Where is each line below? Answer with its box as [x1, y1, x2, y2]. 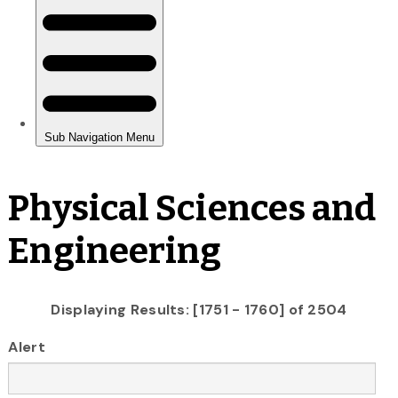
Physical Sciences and [8, 187, 377, 230]
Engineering [8, 229, 222, 273]
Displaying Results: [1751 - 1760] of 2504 [51, 299, 347, 319]
